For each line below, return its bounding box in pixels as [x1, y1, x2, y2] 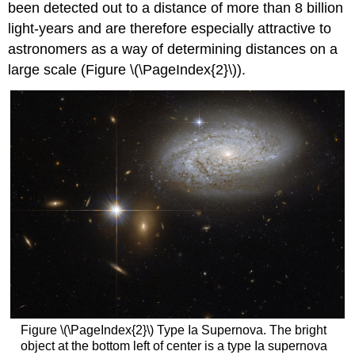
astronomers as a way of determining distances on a [8, 41, 338, 58]
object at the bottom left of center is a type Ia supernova [20, 339, 327, 353]
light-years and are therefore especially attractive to [8, 21, 332, 37]
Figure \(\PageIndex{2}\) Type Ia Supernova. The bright [20, 323, 326, 338]
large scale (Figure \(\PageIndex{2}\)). [8, 62, 246, 78]
